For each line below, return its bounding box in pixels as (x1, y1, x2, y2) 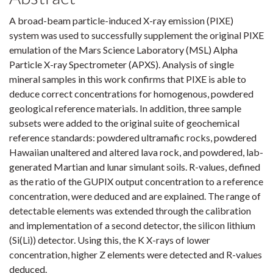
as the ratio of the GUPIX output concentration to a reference (9, 175, 263, 187)
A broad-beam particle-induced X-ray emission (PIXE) (9, 15, 233, 26)
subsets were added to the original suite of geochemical (9, 117, 239, 129)
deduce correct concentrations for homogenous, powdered (9, 88, 253, 99)
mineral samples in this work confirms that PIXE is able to (9, 73, 246, 85)
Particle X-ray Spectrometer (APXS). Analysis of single (9, 58, 234, 70)
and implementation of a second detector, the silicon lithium (9, 219, 255, 231)
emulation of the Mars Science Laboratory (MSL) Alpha (9, 44, 238, 55)
